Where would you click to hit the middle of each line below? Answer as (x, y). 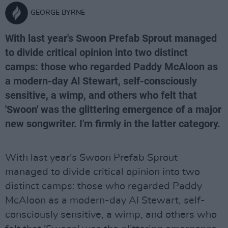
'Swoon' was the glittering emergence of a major (113, 109)
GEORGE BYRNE (58, 13)
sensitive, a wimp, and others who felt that (101, 95)
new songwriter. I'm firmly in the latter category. (113, 124)
